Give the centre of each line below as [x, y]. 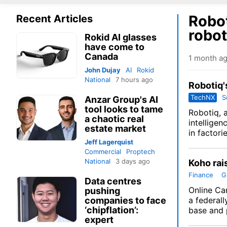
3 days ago [133, 161]
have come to [115, 47]
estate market [115, 129]
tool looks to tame [124, 109]
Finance [201, 175]
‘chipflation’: [111, 210]
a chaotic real [114, 119]
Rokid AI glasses [121, 37]
